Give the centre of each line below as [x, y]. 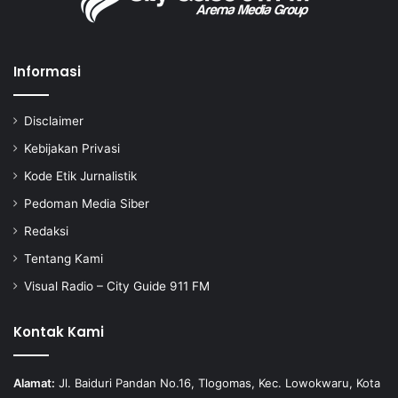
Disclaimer [54, 121]
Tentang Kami [64, 259]
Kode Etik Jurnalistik [80, 176]
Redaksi [46, 231]
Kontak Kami [59, 332]
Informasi [47, 72]
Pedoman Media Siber [87, 204]
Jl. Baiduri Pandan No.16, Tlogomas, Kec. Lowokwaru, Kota [218, 383]
